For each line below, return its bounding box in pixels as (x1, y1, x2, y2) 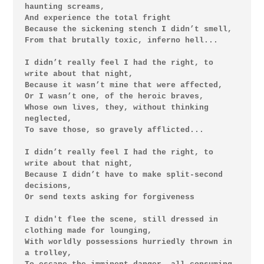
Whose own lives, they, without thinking (24, 103, 209, 112)
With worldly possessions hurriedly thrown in (24, 237, 232, 246)
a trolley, (24, 248, 72, 258)
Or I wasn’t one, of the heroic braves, (24, 91, 204, 101)
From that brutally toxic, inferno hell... (24, 35, 218, 45)
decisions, (24, 181, 72, 190)
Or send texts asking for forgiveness (24, 192, 194, 202)
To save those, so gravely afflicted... (24, 125, 204, 134)
